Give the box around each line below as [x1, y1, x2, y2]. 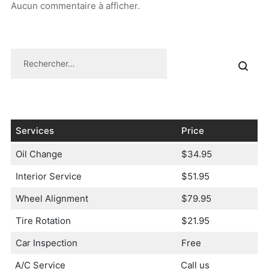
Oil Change [16, 148, 63, 160]
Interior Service [16, 170, 82, 182]
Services [16, 124, 55, 136]
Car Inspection [16, 237, 78, 249]
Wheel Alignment [16, 192, 89, 204]
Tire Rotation [16, 214, 71, 226]
